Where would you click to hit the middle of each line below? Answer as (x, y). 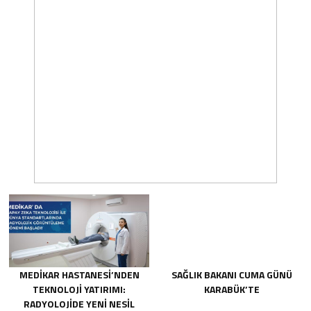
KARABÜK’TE (232, 289)
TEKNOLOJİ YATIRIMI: (79, 289)
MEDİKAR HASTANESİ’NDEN (79, 275)
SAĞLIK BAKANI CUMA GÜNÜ (232, 275)
